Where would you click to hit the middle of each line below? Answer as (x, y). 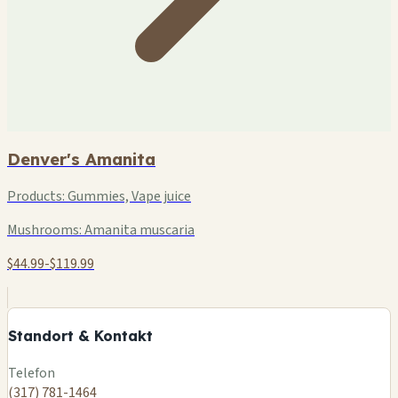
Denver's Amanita (81, 159)
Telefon (32, 374)
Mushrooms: (44, 230)
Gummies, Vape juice (128, 196)
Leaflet (332, 356)
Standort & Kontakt (80, 335)
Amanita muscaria (138, 230)
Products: (36, 196)
